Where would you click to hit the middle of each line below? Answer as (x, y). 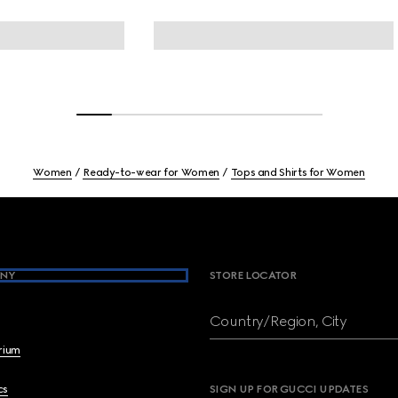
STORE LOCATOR (253, 275)
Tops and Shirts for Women (298, 172)
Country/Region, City (278, 321)
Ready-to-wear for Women (151, 172)
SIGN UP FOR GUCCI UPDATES (288, 389)
